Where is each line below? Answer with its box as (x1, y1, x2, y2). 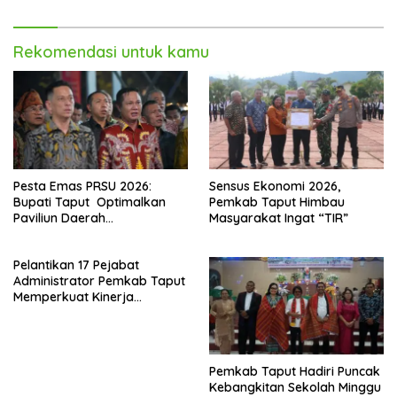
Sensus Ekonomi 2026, (209, 177, 340, 194)
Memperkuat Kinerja (13, 288, 134, 305)
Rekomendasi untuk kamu (13, 41, 209, 62)
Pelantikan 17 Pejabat (13, 256, 139, 273)
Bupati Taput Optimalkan (13, 193, 166, 210)
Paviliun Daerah (13, 209, 105, 226)
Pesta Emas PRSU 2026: (13, 177, 152, 194)
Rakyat (13, 241, 56, 258)
